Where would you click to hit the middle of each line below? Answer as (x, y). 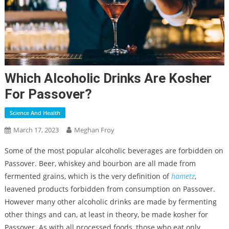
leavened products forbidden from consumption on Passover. (110, 189)
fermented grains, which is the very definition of (88, 176)
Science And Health (35, 112)
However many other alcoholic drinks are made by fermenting (110, 201)
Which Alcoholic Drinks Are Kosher (108, 78)
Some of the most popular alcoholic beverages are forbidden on (114, 150)
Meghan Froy (94, 130)
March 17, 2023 (36, 130)
